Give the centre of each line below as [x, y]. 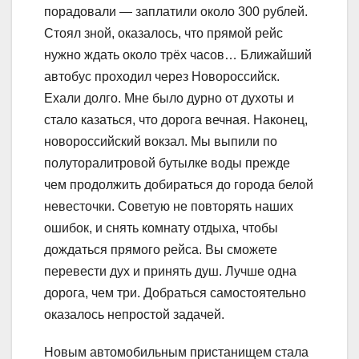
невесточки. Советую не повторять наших [169, 206]
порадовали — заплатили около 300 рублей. [176, 11]
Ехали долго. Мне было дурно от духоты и [169, 98]
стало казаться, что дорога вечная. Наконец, [176, 119]
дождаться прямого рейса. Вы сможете [161, 249]
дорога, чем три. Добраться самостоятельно [175, 292]
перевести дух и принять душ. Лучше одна [170, 271]
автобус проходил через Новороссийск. [162, 76]
